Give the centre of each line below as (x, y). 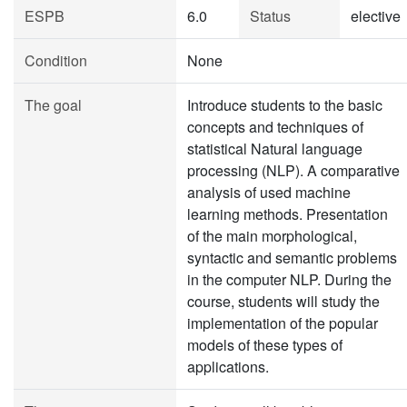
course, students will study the (283, 301)
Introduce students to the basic (285, 105)
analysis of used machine (269, 192)
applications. (228, 367)
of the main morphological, (272, 236)
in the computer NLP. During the (289, 279)
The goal (53, 105)
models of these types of (265, 345)
